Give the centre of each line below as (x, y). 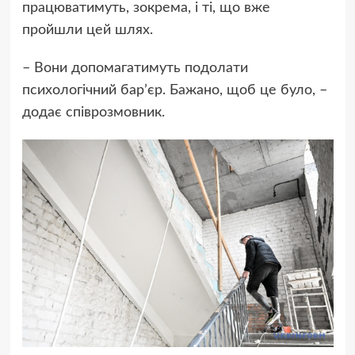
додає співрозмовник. (93, 113)
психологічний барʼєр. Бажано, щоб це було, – (174, 91)
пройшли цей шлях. (87, 31)
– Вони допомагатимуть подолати (135, 69)
